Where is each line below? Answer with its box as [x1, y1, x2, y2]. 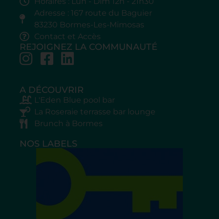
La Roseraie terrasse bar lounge [34, 107, 155, 116]
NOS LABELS [20, 138, 77, 149]
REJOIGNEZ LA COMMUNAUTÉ [20, 41, 157, 52]
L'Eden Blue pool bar [34, 95, 115, 105]
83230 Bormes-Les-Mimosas [34, 20, 144, 29]
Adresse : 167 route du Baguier [34, 8, 152, 18]
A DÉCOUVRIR [20, 84, 84, 95]
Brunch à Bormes [34, 118, 103, 128]
